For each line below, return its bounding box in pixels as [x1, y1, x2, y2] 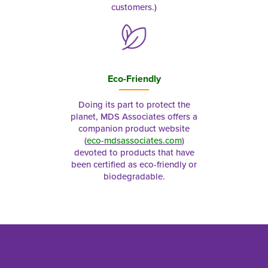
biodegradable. [103, 170, 165, 183]
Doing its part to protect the [78, 98, 190, 111]
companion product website [78, 122, 190, 135]
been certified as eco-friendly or [71, 158, 197, 171]
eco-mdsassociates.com [86, 134, 182, 147]
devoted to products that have [74, 146, 194, 159]
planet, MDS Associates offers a [71, 110, 197, 123]
